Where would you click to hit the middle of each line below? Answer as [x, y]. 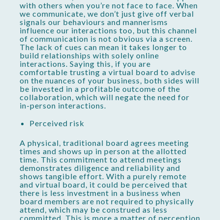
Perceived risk [57, 123]
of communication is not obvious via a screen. [106, 39]
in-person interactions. [63, 106]
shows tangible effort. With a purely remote [103, 176]
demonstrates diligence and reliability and [100, 167]
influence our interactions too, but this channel [108, 30]
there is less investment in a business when [100, 192]
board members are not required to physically [107, 201]
